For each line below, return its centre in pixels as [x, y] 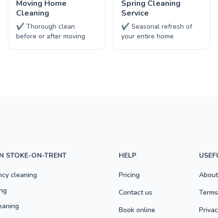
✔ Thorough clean [45, 27]
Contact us [136, 192]
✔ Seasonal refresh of [157, 27]
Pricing [129, 175]
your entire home [147, 36]
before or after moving [51, 36]
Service [135, 13]
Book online [137, 210]
